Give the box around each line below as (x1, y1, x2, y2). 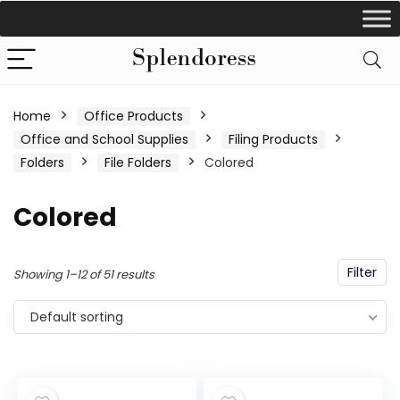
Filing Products (229, 130, 318, 148)
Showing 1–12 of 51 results (13, 266, 154, 283)
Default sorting (30, 308, 123, 326)
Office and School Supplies (21, 130, 188, 148)
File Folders (104, 154, 171, 171)
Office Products (84, 107, 183, 125)
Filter (347, 263, 377, 281)
